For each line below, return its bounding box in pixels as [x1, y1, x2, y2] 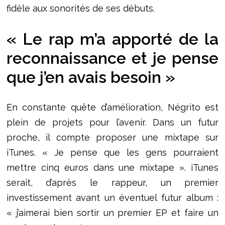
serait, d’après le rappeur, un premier [6, 177, 219, 188]
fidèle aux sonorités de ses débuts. [6, 3, 155, 14]
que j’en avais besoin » [6, 67, 175, 86]
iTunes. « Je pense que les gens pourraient [6, 147, 219, 158]
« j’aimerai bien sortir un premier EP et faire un [6, 207, 219, 218]
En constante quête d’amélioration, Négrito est [6, 102, 219, 113]
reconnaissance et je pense [6, 48, 219, 67]
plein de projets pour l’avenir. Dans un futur [6, 117, 219, 128]
